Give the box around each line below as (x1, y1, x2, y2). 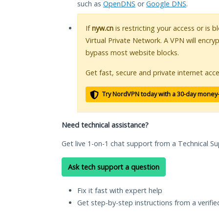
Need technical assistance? (62, 120, 149, 130)
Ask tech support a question (68, 162, 159, 172)
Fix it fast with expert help (77, 186, 162, 196)
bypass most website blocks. (86, 48, 179, 58)
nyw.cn (92, 23, 113, 33)
